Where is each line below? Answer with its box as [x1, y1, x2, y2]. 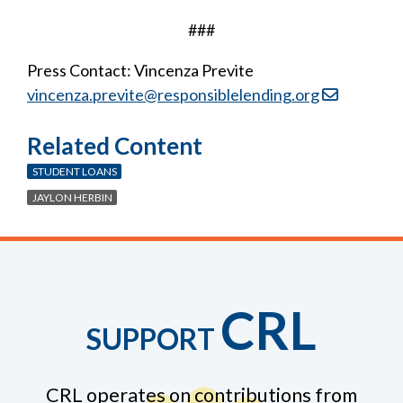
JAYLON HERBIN [31, 190, 112, 204]
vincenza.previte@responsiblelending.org [27, 85, 319, 104]
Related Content [27, 130, 202, 160]
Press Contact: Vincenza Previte [27, 60, 254, 80]
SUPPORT [86, 321, 220, 357]
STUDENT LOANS [31, 164, 117, 178]
